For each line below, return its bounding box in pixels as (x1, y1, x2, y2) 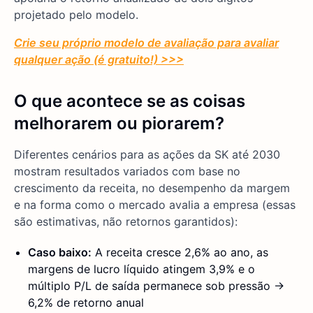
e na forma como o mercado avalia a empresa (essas (14, 198, 296, 212)
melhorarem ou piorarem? (14, 113, 224, 133)
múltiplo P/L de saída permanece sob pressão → (28, 279, 284, 293)
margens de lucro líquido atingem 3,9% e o (28, 262, 255, 276)
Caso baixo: (28, 245, 92, 259)
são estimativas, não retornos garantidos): (14, 214, 238, 228)
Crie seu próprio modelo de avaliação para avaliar (14, 36, 279, 50)
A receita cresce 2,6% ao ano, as (92, 245, 268, 259)
